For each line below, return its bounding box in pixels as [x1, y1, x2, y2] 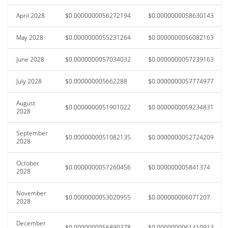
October [16, 158, 39, 167]
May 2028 [16, 33, 43, 42]
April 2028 [16, 11, 45, 20]
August [16, 98, 35, 107]
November [16, 188, 46, 197]
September [16, 128, 48, 137]
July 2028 [16, 76, 42, 85]
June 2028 [16, 54, 44, 64]
